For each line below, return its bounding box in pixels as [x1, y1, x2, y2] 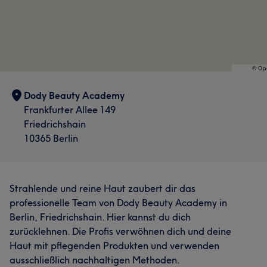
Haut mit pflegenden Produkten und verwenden [10, 240, 219, 252]
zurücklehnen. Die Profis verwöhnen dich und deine [10, 225, 231, 237]
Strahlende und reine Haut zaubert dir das [10, 182, 195, 194]
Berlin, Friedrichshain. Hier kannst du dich [10, 211, 191, 223]
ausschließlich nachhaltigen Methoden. [10, 254, 180, 266]
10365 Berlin [24, 132, 78, 144]
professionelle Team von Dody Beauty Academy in [10, 197, 227, 209]
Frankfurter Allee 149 [24, 104, 116, 116]
